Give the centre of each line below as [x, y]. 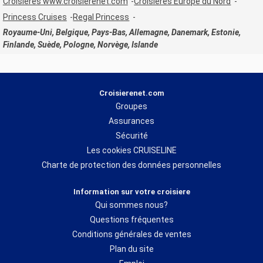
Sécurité [131, 135]
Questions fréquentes [131, 219]
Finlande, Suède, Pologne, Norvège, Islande [80, 44]
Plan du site [131, 249]
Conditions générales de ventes [131, 234]
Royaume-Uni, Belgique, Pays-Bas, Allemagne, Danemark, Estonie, [122, 32]
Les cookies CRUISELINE [131, 150]
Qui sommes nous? [131, 205]
